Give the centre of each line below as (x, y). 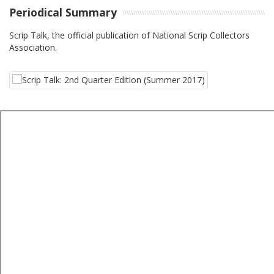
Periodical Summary (63, 12)
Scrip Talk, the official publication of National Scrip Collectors (129, 35)
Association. (33, 47)
